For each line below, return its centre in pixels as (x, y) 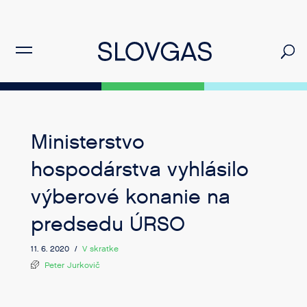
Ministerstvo (87, 142)
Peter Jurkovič (72, 265)
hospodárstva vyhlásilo (139, 170)
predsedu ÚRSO (108, 224)
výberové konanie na (130, 197)
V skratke (100, 249)
